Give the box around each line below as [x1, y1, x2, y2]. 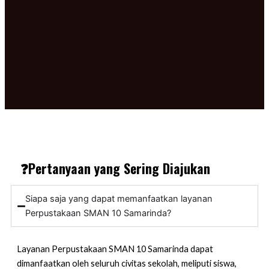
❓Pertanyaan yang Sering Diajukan [17, 159, 210, 178]
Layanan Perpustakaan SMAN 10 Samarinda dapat [17, 243, 213, 254]
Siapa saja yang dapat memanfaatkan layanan [25, 193, 213, 205]
